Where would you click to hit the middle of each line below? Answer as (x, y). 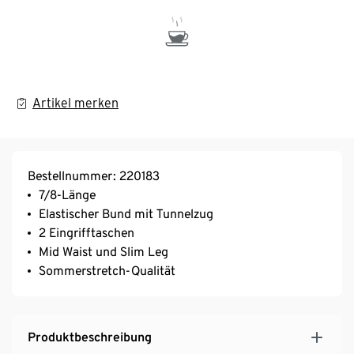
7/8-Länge (67, 194)
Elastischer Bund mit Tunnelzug (126, 213)
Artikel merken (75, 103)
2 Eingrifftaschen (87, 232)
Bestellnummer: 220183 (94, 175)
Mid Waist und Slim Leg (104, 251)
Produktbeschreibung (90, 337)
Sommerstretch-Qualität (107, 270)
